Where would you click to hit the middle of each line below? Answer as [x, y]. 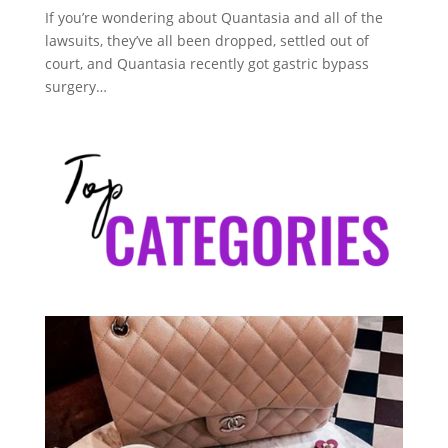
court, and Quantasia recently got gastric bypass [206, 63]
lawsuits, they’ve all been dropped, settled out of [206, 40]
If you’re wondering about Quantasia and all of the [213, 17]
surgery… [75, 86]
